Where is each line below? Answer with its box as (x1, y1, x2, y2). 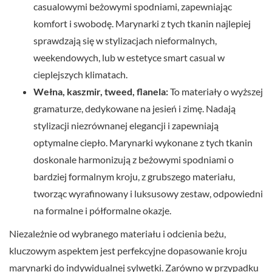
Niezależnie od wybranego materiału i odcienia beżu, (9, 228, 226, 240)
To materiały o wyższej (168, 86, 263, 98)
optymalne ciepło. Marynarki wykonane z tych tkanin (33, 137, 253, 149)
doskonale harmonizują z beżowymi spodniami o (33, 154, 234, 166)
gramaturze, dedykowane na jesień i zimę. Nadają (33, 103, 236, 115)
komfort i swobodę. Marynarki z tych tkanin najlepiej (33, 18, 251, 30)
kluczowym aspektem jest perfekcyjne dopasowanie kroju (9, 245, 247, 257)
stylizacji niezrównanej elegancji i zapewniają (33, 120, 219, 132)
